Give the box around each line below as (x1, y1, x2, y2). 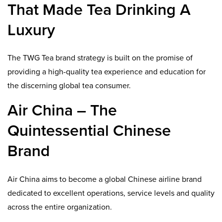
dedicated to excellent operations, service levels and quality (7, 188, 215, 198)
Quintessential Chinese (7, 121, 171, 141)
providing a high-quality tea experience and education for (7, 67, 206, 77)
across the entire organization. (7, 202, 112, 212)
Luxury (7, 20, 55, 40)
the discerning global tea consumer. (7, 81, 131, 91)
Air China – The (7, 101, 117, 120)
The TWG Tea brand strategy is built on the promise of (7, 53, 193, 63)
